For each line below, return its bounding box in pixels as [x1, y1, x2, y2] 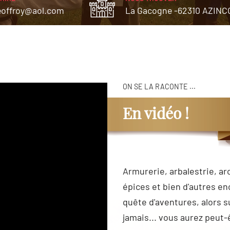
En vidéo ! [123, 103, 189, 123]
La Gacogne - [125, 4, 178, 16]
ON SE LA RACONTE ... [123, 82, 196, 91]
